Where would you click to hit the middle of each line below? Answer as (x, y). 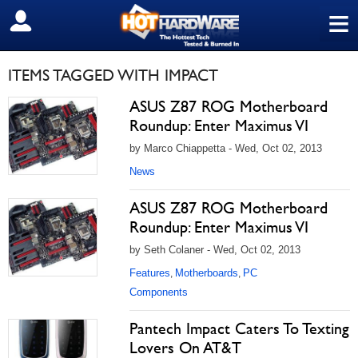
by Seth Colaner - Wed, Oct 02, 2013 (215, 250)
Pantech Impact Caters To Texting (239, 328)
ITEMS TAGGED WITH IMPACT (113, 75)
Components (159, 292)
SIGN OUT (47, 22)
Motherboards (207, 273)
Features (150, 273)
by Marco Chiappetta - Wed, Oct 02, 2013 (226, 148)
